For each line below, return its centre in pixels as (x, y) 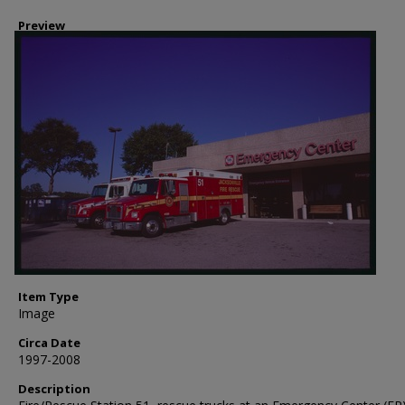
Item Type (48, 297)
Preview (42, 25)
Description (54, 389)
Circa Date (49, 343)
